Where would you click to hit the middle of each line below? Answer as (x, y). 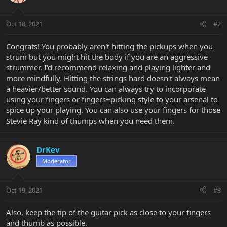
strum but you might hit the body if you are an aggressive (107, 57)
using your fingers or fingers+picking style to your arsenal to (112, 100)
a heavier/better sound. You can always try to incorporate (106, 89)
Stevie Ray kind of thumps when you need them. (90, 121)
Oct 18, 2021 (24, 24)
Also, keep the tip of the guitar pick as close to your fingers (108, 212)
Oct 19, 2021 (24, 190)
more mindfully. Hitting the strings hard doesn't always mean (113, 78)
